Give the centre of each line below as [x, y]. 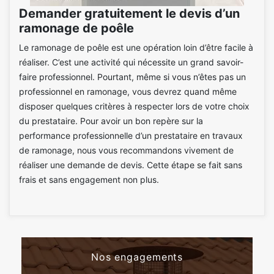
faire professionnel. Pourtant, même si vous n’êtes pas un [132, 76]
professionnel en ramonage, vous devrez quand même [128, 91]
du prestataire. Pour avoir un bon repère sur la [111, 120]
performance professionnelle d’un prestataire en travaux [131, 135]
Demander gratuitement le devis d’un [129, 13]
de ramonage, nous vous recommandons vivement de [126, 150]
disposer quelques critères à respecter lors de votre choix [134, 106]
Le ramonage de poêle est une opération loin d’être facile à [136, 47]
